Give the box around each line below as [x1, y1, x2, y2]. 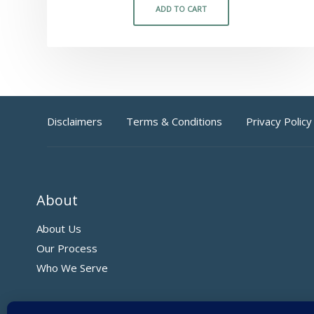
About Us [36, 221, 81, 236]
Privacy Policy [246, 114, 312, 129]
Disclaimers [47, 114, 102, 129]
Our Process [36, 241, 97, 256]
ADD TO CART [155, 4, 207, 15]
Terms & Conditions [126, 114, 222, 129]
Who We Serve [36, 261, 108, 275]
